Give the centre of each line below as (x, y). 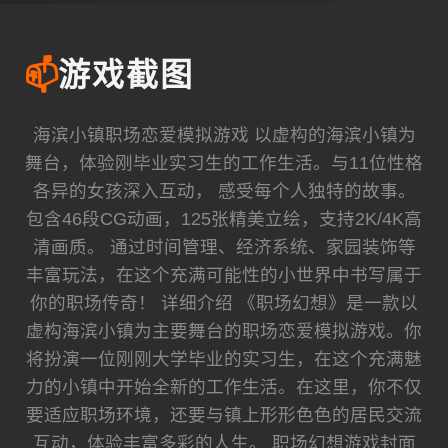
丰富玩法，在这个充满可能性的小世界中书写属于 (224, 275)
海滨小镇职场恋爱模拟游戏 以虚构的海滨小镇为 (224, 135)
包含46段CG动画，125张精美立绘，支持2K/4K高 (224, 219)
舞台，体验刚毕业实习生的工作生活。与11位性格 (224, 163)
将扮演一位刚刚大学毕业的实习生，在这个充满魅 (224, 359)
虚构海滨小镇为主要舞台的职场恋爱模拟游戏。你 (224, 331)
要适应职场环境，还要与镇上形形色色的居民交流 (224, 415)
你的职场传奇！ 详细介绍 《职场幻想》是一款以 (224, 303)
